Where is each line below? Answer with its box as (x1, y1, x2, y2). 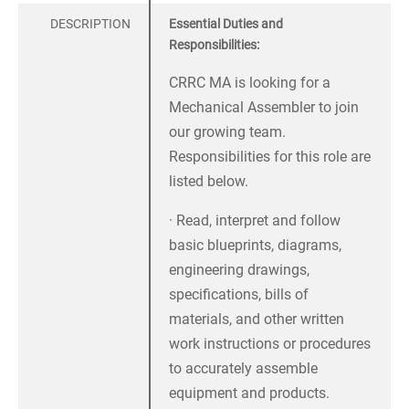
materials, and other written (169, 310, 344, 329)
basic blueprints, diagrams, (169, 236, 341, 255)
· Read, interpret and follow (169, 212, 341, 230)
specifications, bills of (169, 286, 309, 304)
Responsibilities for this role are (169, 148, 371, 166)
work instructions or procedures (169, 335, 371, 353)
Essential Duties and (169, 16, 283, 32)
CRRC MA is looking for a (169, 74, 330, 92)
